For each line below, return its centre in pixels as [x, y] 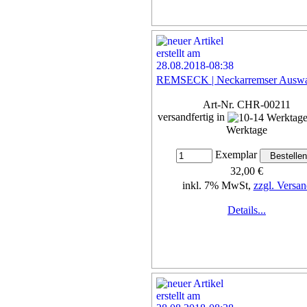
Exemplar [236, 155]
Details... [247, 210]
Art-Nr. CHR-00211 [247, 104]
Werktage [247, 130]
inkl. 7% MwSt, [218, 186]
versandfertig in [193, 116]
